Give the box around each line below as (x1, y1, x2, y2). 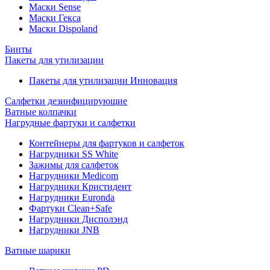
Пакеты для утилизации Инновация (29, 75, 177, 86)
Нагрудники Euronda (29, 192, 115, 202)
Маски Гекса (29, 13, 81, 23)
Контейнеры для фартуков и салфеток (29, 138, 184, 148)
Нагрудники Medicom (29, 171, 118, 181)
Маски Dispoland (29, 24, 98, 34)
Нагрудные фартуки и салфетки (5, 118, 136, 128)
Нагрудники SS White (29, 149, 118, 159)
